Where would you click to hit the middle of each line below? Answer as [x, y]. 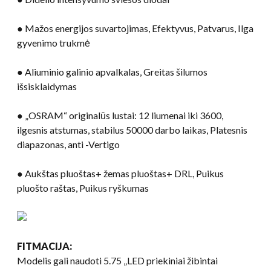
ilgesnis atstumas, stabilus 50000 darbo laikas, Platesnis [132, 129]
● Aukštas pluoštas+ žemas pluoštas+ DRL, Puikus [120, 173]
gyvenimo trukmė [54, 42]
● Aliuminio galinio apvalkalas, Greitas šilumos [112, 71]
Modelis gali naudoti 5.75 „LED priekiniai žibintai [117, 260]
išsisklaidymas [47, 86]
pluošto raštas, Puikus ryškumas [83, 188]
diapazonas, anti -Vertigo [68, 144]
